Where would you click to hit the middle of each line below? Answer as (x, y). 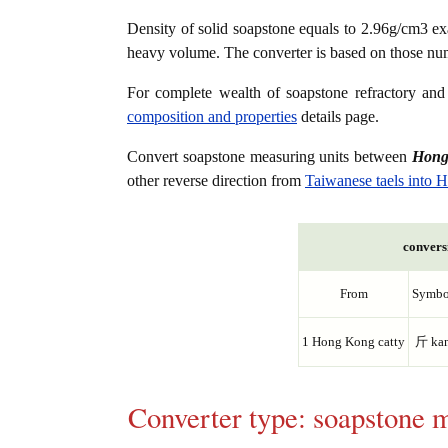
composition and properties (212, 117)
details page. (338, 117)
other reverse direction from (216, 181)
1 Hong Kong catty (353, 342)
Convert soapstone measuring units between (269, 157)
